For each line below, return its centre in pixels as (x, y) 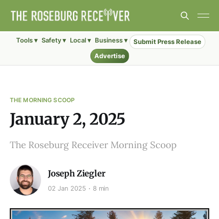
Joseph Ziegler (77, 173)
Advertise (109, 56)
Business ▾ (111, 40)
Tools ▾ (27, 40)
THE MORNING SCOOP (43, 100)
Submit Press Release (167, 42)
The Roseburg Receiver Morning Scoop (93, 145)
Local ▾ (80, 40)
